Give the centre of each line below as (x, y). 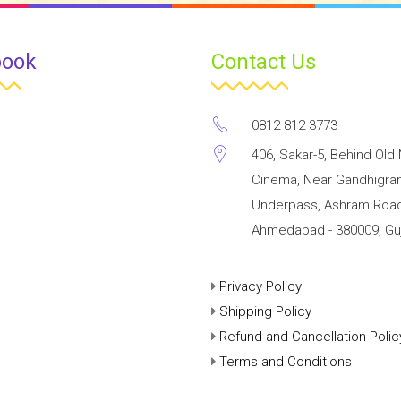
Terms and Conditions (285, 361)
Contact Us (263, 61)
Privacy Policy (260, 286)
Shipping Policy (265, 311)
